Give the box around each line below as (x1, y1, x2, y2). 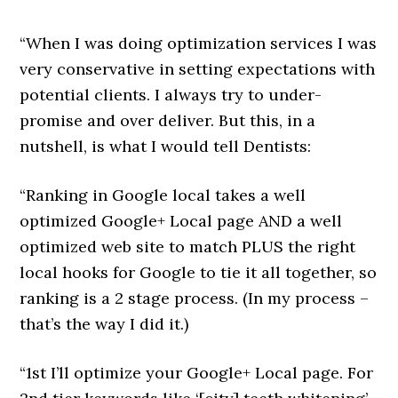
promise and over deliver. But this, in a (20, 110, 316, 131)
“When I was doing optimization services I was (20, 33, 378, 53)
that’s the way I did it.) (20, 314, 189, 334)
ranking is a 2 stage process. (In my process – (20, 288, 370, 308)
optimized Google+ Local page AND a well (20, 211, 343, 231)
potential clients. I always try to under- (20, 84, 322, 105)
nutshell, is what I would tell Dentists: (20, 136, 312, 156)
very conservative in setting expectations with (20, 59, 376, 79)
